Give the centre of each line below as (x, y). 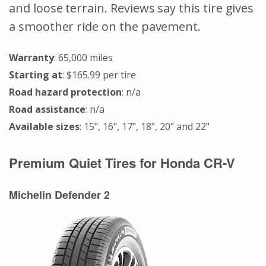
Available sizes (44, 126)
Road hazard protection (65, 92)
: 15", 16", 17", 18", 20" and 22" (145, 126)
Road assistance (47, 109)
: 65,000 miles (83, 57)
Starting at (36, 75)
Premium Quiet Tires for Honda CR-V (122, 162)
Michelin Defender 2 (61, 194)
